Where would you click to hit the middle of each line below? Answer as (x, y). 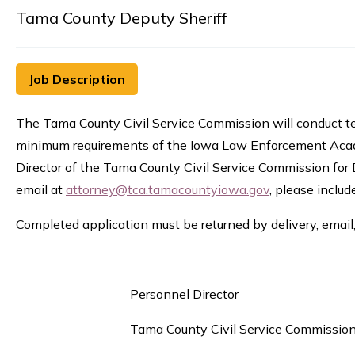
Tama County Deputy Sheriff (122, 18)
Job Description (77, 80)
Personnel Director (127, 294)
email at (41, 190)
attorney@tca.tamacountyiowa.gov (168, 190)
